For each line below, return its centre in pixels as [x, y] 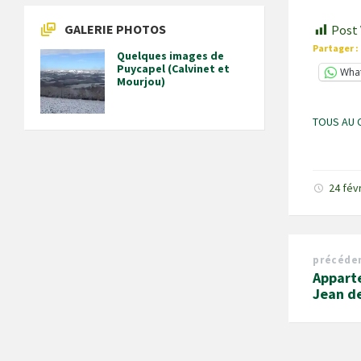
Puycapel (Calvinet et [173, 68]
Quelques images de [170, 56]
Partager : [336, 48]
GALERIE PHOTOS [115, 29]
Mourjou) [141, 81]
